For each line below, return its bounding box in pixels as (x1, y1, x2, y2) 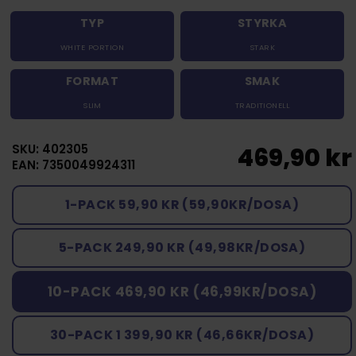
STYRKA (237, 14, 288, 31)
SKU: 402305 (12, 140, 88, 157)
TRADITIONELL (234, 99, 290, 110)
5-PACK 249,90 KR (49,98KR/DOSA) (58, 238, 306, 257)
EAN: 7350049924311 (12, 156, 135, 173)
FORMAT (65, 72, 119, 89)
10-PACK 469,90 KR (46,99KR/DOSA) (47, 281, 317, 301)
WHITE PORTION (60, 41, 125, 52)
